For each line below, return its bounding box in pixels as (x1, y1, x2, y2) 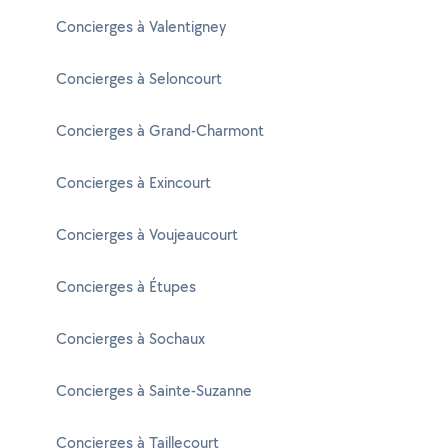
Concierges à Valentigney (56, 16, 226, 37)
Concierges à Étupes (56, 276, 196, 297)
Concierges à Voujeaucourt (56, 224, 238, 245)
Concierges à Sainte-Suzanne (56, 380, 252, 401)
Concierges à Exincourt (56, 172, 211, 193)
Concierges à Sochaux (56, 328, 205, 349)
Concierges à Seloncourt (56, 68, 222, 89)
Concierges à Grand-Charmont (56, 120, 264, 141)
